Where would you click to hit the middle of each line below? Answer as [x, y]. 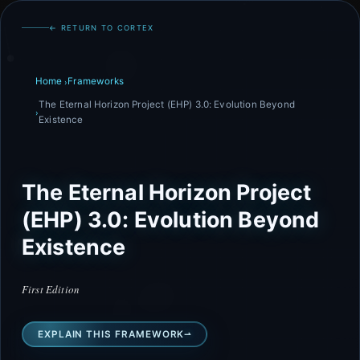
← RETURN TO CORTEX [102, 28]
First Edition [51, 289]
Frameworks [96, 82]
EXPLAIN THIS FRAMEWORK [111, 335]
